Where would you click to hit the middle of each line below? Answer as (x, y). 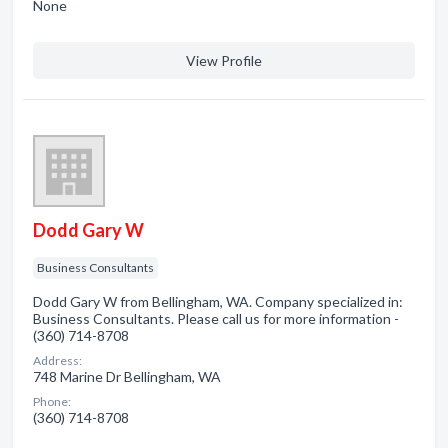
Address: (57, 360)
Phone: (52, 401)
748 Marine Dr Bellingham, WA (127, 376)
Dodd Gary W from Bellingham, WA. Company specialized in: (218, 301)
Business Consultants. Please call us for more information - (216, 318)
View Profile (224, 60)
